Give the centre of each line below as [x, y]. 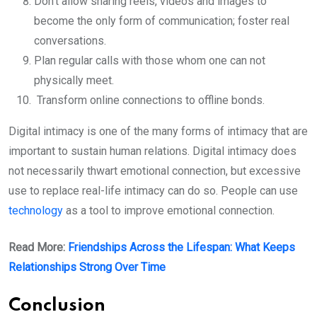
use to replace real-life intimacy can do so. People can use [153, 191]
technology [36, 211]
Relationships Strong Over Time [88, 267]
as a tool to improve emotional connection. [169, 211]
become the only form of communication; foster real [162, 21]
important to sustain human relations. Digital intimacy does [152, 151]
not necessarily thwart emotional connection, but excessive [155, 171]
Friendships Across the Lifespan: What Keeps [181, 248]
